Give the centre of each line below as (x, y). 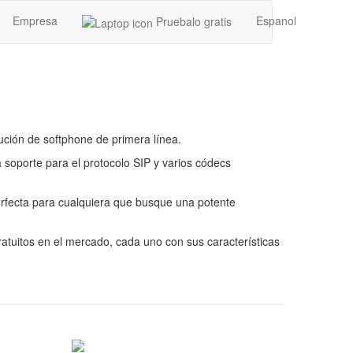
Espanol (276, 20)
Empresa (35, 20)
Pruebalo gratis (192, 21)
